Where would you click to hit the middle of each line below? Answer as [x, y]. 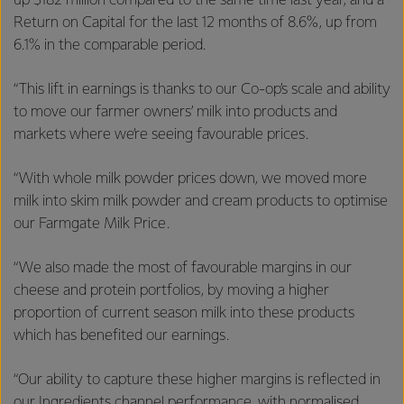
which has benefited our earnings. [123, 335]
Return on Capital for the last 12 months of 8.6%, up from [195, 23]
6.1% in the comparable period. [111, 45]
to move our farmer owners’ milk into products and [175, 112]
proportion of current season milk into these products [184, 313]
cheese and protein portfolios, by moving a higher [171, 290]
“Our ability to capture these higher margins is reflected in [197, 380]
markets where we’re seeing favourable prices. [165, 134]
